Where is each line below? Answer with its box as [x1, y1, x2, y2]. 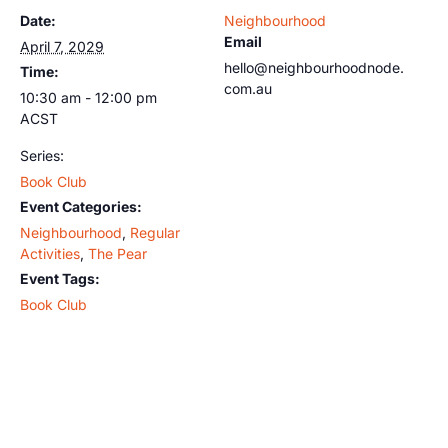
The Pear [88, 244, 147, 262]
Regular [130, 223, 180, 241]
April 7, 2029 [20, 37, 104, 55]
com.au [224, 79, 272, 97]
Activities [20, 244, 80, 262]
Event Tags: [20, 269, 100, 287]
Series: [20, 146, 64, 164]
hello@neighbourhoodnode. [224, 58, 404, 76]
